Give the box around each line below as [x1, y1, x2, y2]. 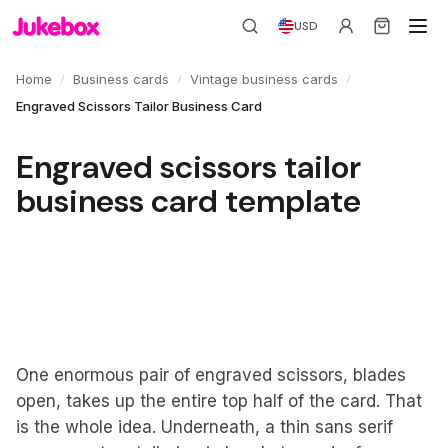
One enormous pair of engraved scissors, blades [16, 365, 406, 385]
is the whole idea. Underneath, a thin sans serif [16, 417, 393, 437]
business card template [16, 180, 361, 222]
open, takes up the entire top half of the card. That [16, 391, 422, 411]
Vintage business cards [190, 71, 338, 87]
